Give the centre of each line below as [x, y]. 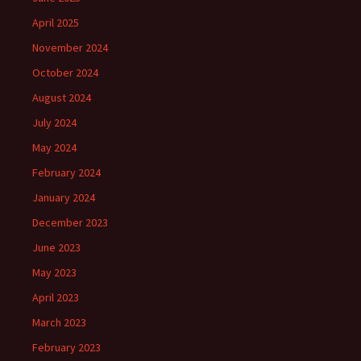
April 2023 [56, 297]
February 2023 [66, 347]
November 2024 [70, 48]
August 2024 [62, 98]
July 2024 [54, 122]
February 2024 [66, 172]
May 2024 [54, 147]
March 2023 [59, 322]
